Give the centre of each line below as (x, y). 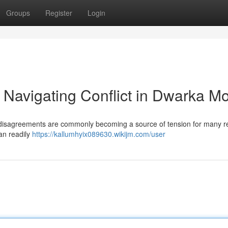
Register (59, 13)
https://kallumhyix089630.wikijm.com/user (99, 134)
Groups (18, 13)
